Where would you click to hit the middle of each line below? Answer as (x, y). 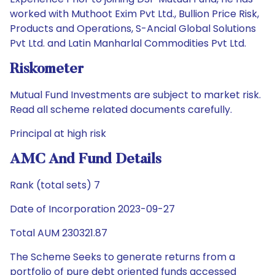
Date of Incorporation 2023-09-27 (92, 209)
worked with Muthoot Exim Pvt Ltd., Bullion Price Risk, (134, 14)
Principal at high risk (58, 134)
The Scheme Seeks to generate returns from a (122, 257)
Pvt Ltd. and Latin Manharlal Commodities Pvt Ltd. (128, 43)
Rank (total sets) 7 (55, 185)
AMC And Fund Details (86, 160)
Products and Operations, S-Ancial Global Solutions (133, 29)
